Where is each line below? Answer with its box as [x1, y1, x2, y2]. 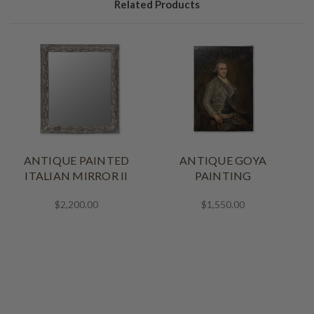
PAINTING [194, 168, 252, 182]
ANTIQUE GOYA [179, 153, 266, 167]
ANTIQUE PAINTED [23, 153, 130, 167]
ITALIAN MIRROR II [25, 168, 128, 182]
